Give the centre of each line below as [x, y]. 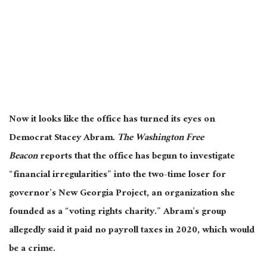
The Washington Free [161, 139]
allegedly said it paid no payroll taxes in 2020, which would [132, 231]
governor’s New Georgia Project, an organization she [122, 194]
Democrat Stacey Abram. [63, 139]
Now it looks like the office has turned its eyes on [112, 120]
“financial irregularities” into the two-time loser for [117, 176]
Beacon [23, 157]
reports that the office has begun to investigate [136, 157]
